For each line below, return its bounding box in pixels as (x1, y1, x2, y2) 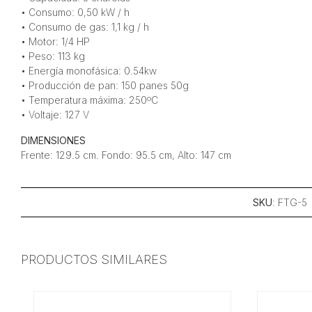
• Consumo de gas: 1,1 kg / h (20, 21, 149, 33)
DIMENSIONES (20, 134, 86, 146)
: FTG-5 (272, 196, 307, 208)
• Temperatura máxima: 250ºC (20, 94, 158, 106)
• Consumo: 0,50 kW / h (20, 6, 130, 18)
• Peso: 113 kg (20, 50, 85, 62)
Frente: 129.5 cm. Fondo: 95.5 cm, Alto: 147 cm (20, 149, 231, 161)
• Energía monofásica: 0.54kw (20, 65, 157, 77)
